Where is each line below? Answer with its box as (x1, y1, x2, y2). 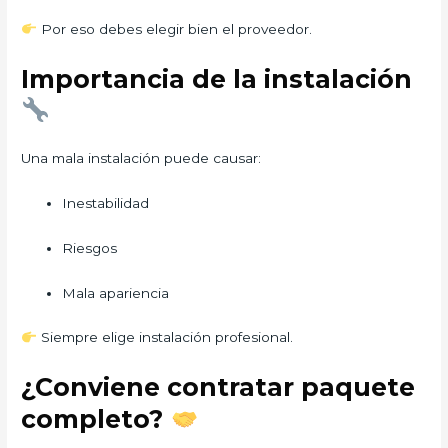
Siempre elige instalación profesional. (36, 329, 293, 346)
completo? (21, 404, 171, 435)
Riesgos (62, 239, 118, 256)
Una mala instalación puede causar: (21, 149, 262, 166)
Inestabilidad (62, 194, 150, 211)
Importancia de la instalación (21, 63, 413, 94)
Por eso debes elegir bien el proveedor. (36, 21, 312, 38)
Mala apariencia (62, 284, 170, 301)
